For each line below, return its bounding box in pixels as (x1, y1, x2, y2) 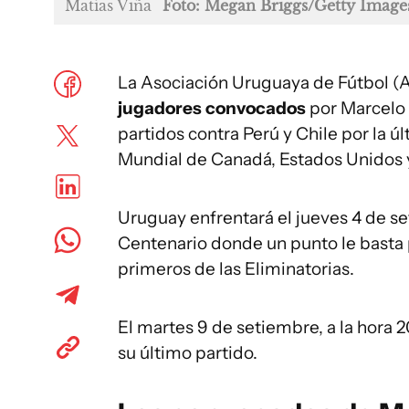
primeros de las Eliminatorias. (118, 258, 354, 279)
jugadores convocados (118, 98, 306, 119)
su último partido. (118, 342, 257, 363)
